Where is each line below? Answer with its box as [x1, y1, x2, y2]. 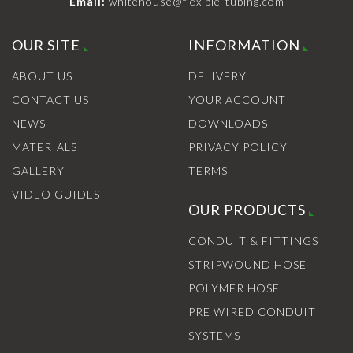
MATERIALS [12, 139, 77, 154]
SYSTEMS [188, 328, 240, 342]
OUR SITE [12, 35, 80, 54]
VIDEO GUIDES [12, 187, 100, 201]
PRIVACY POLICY [188, 139, 288, 154]
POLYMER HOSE [188, 281, 280, 295]
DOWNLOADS [188, 116, 268, 130]
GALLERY [12, 163, 65, 177]
